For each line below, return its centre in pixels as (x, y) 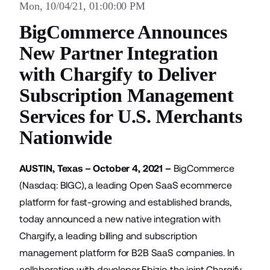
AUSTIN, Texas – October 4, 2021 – (95, 168)
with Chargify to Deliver (118, 74)
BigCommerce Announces (123, 32)
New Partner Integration (119, 53)
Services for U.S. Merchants (131, 116)
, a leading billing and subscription (125, 236)
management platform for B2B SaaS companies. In (127, 253)
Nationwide (66, 137)
